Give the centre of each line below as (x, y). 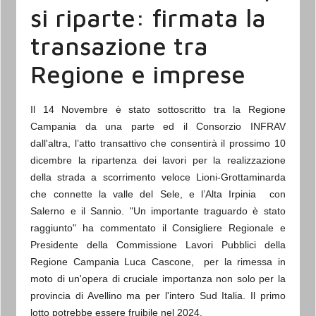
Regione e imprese (138, 74)
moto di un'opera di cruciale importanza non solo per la (158, 279)
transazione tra (120, 45)
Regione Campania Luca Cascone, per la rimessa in (158, 262)
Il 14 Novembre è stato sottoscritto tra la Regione (158, 110)
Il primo (266, 296)
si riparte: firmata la (148, 17)
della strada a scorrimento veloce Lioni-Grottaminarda (158, 177)
